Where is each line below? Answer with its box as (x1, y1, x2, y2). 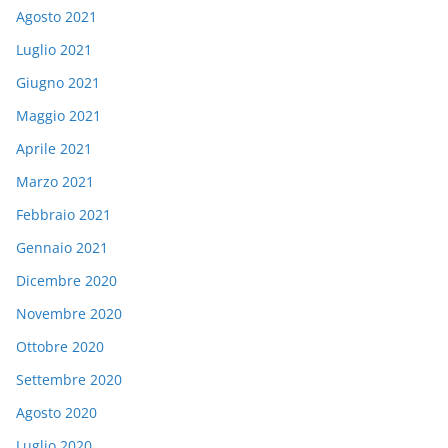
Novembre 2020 (16, 303, 122, 323)
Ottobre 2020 (16, 336, 104, 356)
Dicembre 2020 (16, 270, 117, 290)
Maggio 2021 (16, 105, 101, 125)
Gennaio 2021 (16, 237, 108, 257)
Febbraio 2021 (16, 204, 111, 224)
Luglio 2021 (16, 39, 92, 59)
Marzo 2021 (16, 171, 94, 191)
